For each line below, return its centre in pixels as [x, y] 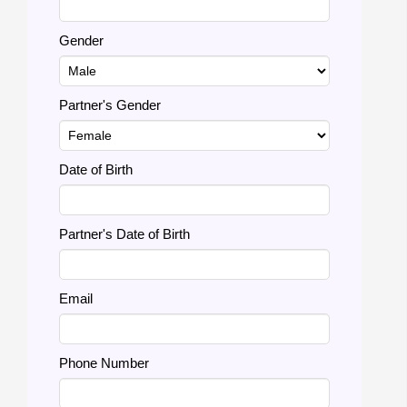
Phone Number [104, 363]
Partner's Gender [110, 105]
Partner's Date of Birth [124, 234]
